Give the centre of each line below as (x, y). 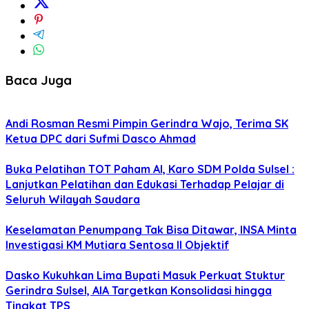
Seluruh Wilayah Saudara (73, 200)
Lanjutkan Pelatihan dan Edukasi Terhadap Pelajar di (145, 185)
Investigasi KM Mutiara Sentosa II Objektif (117, 245)
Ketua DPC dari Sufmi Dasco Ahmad (101, 139)
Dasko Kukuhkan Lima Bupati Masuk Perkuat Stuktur (145, 276)
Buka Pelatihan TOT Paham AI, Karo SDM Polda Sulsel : (150, 169)
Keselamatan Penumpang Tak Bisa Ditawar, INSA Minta (151, 230)
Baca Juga (39, 80)
